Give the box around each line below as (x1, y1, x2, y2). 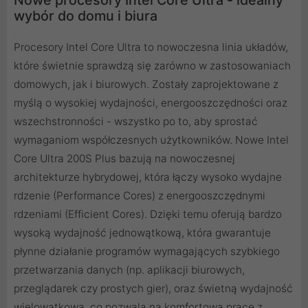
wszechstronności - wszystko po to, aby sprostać (14, 114, 258, 128)
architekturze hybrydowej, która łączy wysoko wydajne (14, 170, 282, 184)
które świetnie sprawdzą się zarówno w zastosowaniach (14, 58, 291, 72)
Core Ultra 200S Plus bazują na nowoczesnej (14, 151, 235, 165)
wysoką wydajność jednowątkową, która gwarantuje (14, 225, 271, 239)
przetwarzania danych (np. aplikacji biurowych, (14, 263, 245, 276)
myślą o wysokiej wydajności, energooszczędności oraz (14, 96, 287, 109)
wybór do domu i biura (14, 7, 157, 24)
